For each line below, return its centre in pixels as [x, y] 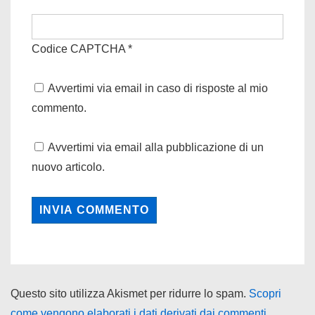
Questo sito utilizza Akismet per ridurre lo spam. [130, 294]
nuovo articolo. [68, 167]
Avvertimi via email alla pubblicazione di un [156, 147]
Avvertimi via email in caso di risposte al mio [158, 88]
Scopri [265, 294]
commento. [59, 108]
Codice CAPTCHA [78, 49]
